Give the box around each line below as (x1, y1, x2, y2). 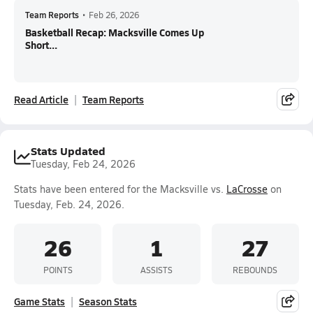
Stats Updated (31, 143, 105, 159)
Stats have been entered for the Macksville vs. (14, 182, 226, 196)
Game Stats (14, 294, 65, 308)
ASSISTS (140, 263, 173, 275)
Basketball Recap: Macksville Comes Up (25, 25, 204, 39)
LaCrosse (226, 182, 268, 196)
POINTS (43, 263, 73, 275)
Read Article (14, 92, 68, 106)
